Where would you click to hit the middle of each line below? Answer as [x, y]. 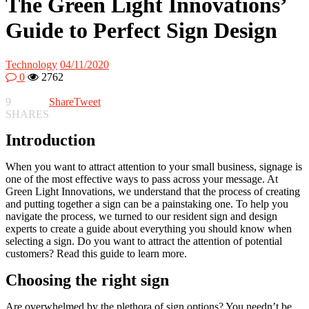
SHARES [27, 114]
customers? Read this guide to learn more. [96, 253]
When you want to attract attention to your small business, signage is [154, 166]
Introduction [50, 140]
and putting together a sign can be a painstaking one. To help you [147, 203]
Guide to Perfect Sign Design [141, 31]
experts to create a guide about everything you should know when [149, 228]
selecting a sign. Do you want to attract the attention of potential [144, 241]
